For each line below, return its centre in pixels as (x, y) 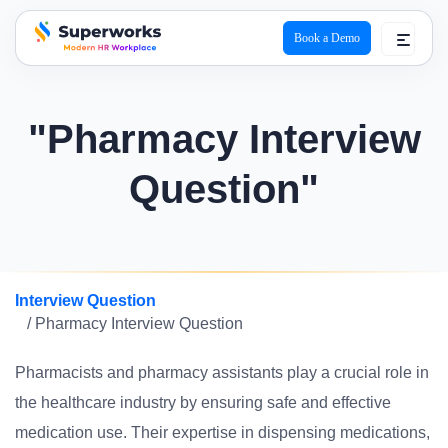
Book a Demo (327, 38)
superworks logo (88, 66)
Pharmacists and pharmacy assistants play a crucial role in (222, 372)
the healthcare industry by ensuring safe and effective (203, 402)
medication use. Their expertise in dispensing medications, (222, 432)
